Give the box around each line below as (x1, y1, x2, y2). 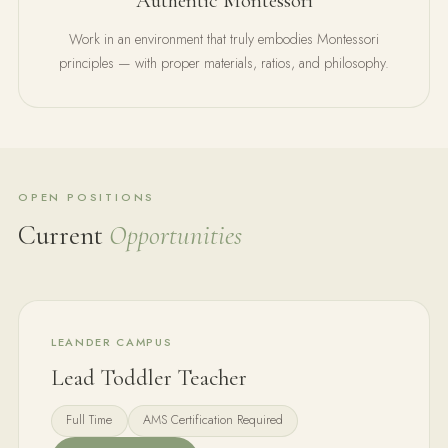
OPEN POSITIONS (17, 189, 156, 206)
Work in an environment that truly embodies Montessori (69, 29, 379, 50)
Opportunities (108, 219, 242, 253)
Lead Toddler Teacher (50, 363, 247, 391)
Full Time (66, 411, 113, 430)
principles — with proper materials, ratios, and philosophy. (59, 53, 389, 74)
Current (17, 219, 109, 253)
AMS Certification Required (143, 411, 284, 430)
